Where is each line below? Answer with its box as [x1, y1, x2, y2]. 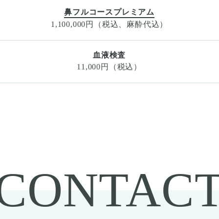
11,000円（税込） [77, 63, 142, 71]
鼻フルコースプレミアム [64, 7, 154, 16]
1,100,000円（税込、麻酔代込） [50, 20, 168, 29]
